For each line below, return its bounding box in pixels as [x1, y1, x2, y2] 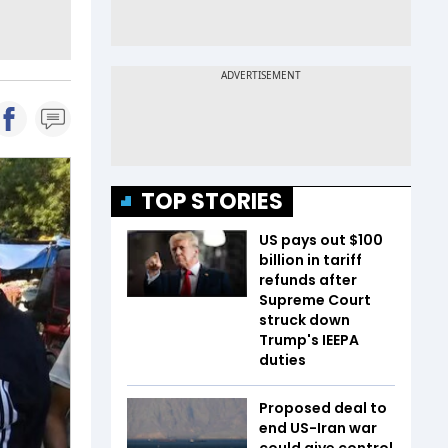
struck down [259, 309, 350, 330]
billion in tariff [259, 249, 362, 270]
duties [259, 349, 306, 370]
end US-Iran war [259, 417, 377, 438]
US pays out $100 [259, 229, 383, 250]
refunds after [259, 269, 357, 290]
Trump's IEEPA [259, 329, 359, 350]
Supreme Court [259, 289, 371, 310]
